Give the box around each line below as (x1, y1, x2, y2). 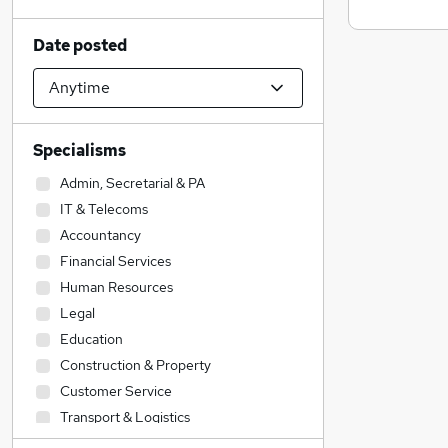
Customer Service (60, 382, 172, 400)
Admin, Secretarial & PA (60, 174, 205, 192)
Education (60, 330, 123, 348)
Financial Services (60, 252, 171, 270)
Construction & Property (60, 356, 211, 374)
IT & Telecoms (60, 200, 148, 218)
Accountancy (60, 226, 141, 244)
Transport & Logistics (60, 408, 190, 426)
